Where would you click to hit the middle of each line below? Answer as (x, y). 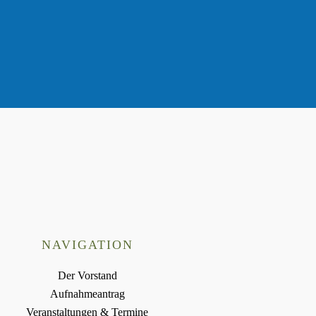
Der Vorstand (87, 275)
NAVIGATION (87, 244)
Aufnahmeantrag (87, 293)
